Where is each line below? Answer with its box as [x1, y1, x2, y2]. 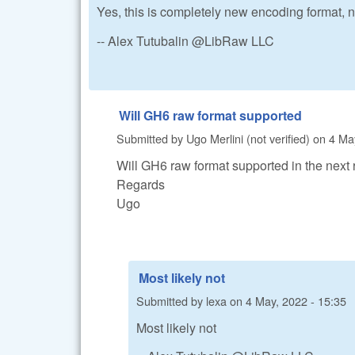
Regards [116, 174, 165, 193]
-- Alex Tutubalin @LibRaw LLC [97, 32, 274, 51]
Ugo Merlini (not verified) [186, 130, 310, 147]
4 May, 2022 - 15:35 [246, 292, 346, 310]
